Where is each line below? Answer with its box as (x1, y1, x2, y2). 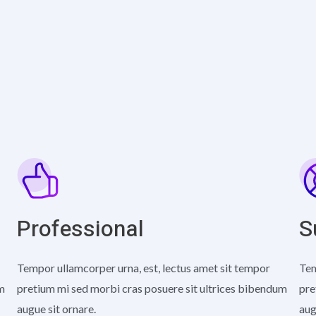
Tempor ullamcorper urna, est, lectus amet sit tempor (17, 261, 270, 274)
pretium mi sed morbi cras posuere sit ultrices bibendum (17, 281, 287, 295)
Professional (17, 212, 144, 245)
